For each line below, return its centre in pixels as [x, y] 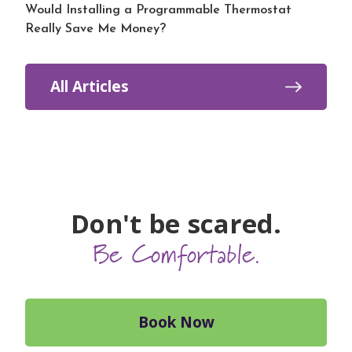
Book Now [176, 322]
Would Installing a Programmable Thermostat [158, 10]
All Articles [90, 86]
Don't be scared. [176, 224]
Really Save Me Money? [95, 29]
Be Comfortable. [176, 256]
